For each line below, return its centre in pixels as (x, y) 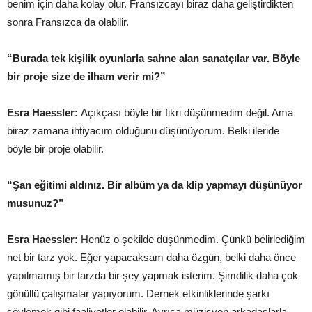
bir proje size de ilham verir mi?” (86, 76)
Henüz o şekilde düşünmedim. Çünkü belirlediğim (193, 239)
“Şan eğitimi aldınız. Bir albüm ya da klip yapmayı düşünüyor (155, 185)
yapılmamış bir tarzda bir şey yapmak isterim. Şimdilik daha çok (153, 275)
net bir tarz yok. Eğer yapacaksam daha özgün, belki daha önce (151, 257)
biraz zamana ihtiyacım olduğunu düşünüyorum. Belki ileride (143, 131)
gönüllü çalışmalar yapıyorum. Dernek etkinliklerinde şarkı (138, 294)
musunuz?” (36, 203)
